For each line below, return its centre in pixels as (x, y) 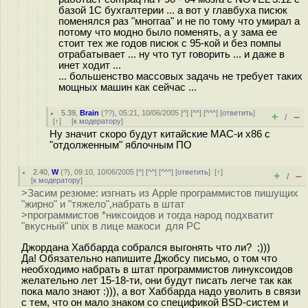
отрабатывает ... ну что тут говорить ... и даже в (172, 54)
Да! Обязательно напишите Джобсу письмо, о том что (149, 258)
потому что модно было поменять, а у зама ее (168, 32)
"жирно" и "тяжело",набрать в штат (103, 204)
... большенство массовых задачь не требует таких (180, 76)
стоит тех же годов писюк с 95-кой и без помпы (170, 43)
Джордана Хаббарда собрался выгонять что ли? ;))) (146, 247)
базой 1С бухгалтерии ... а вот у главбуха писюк (173, 10)
